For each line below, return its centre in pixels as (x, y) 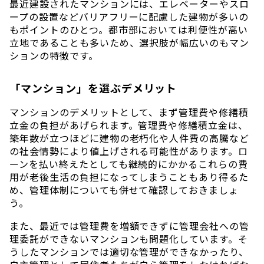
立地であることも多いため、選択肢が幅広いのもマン (130, 42)
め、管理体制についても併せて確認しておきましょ (124, 189)
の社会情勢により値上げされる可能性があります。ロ (129, 151)
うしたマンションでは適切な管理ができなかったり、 (129, 251)
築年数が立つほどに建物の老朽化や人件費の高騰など (130, 138)
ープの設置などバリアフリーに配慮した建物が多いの (129, 16)
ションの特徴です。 (54, 55)
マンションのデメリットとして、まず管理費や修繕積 (129, 112)
